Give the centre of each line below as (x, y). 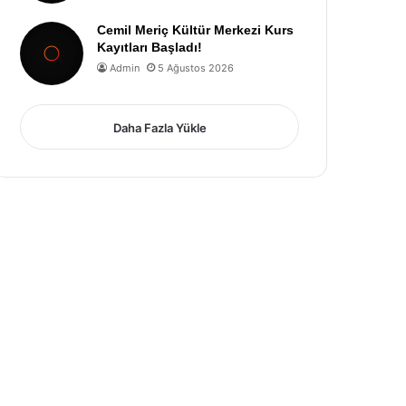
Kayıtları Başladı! (150, 47)
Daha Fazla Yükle (159, 128)
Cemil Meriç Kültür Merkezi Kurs (196, 30)
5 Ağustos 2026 (196, 68)
